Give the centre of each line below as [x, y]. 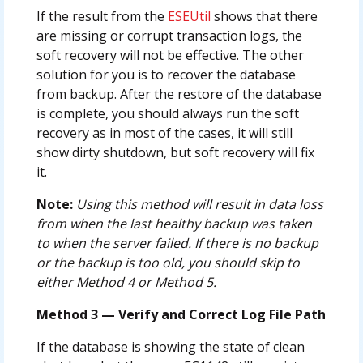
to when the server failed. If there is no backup [177, 243]
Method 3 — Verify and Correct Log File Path [181, 314]
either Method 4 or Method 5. [126, 282]
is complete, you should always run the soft [167, 113]
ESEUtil [189, 16]
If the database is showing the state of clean [170, 346]
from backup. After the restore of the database [179, 94]
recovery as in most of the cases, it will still [164, 132]
